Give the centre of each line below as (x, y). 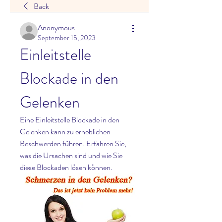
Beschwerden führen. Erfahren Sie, (73, 143)
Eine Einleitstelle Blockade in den (70, 120)
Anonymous (56, 28)
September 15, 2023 (67, 38)
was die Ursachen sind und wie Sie (71, 155)
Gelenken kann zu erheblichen (65, 132)
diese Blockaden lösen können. (66, 167)
